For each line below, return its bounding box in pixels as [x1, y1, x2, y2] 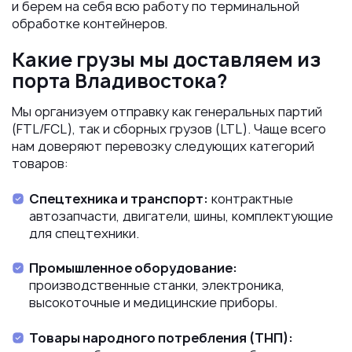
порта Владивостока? [12, 68, 227, 95]
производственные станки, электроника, [29, 277, 284, 295]
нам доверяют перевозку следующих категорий [12, 137, 314, 156]
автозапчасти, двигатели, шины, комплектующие [29, 207, 333, 225]
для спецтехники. [29, 224, 139, 242]
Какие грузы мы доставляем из [12, 46, 321, 74]
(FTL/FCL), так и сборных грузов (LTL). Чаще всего [12, 120, 326, 138]
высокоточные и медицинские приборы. [29, 294, 277, 312]
